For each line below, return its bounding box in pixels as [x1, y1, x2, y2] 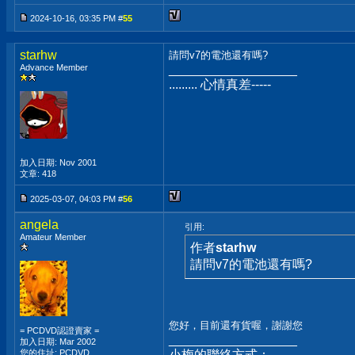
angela [20, 218, 59, 231]
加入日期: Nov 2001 [20, 158, 97, 167]
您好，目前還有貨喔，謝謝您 [169, 319, 303, 331]
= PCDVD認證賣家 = [20, 326, 99, 335]
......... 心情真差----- [169, 78, 271, 91]
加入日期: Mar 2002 [20, 337, 96, 346]
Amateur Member [20, 232, 86, 242]
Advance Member [20, 63, 88, 72]
